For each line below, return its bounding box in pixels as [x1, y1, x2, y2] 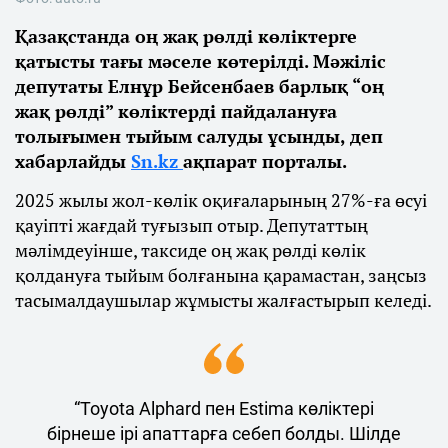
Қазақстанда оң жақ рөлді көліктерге [15, 24, 357, 49]
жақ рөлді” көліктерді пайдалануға [15, 99, 337, 124]
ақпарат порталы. [183, 149, 347, 174]
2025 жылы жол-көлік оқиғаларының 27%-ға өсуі [15, 188, 427, 213]
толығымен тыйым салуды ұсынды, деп [15, 124, 383, 149]
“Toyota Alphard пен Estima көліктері [74, 398, 374, 420]
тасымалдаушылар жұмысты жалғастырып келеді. [15, 288, 432, 313]
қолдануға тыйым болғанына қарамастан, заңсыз [15, 263, 427, 288]
